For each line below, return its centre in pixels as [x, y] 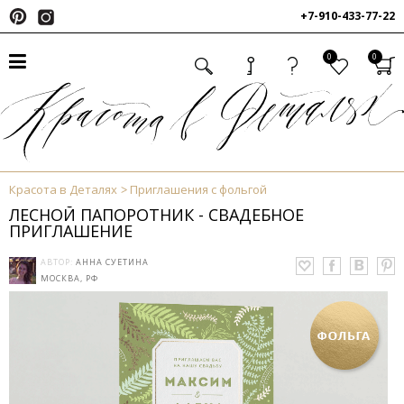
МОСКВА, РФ [69, 279]
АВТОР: [58, 262]
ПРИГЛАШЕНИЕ [71, 231]
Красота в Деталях [63, 190]
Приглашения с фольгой [198, 190]
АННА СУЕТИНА [112, 262]
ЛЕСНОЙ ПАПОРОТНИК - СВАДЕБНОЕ [156, 215]
